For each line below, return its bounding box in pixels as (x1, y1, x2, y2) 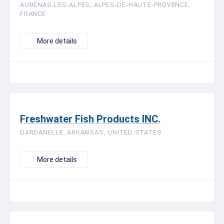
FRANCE (20, 10, 46, 17)
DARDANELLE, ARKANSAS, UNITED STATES (20, 128, 162, 136)
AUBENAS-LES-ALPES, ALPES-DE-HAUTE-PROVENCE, (20, 1, 190, 8)
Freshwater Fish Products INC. (20, 113, 160, 125)
